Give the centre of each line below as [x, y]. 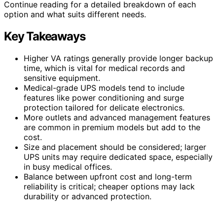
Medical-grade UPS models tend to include [104, 88]
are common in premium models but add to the [112, 127]
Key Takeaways [45, 36]
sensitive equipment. [62, 78]
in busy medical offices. [68, 166]
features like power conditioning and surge [104, 97]
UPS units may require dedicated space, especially [118, 157]
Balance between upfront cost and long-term [108, 176]
